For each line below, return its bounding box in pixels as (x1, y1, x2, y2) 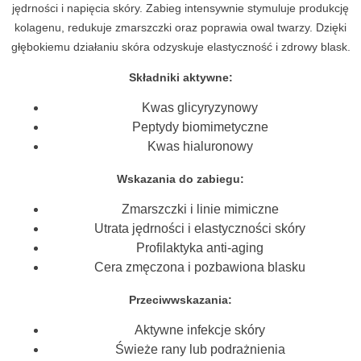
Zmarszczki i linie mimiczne (121, 202, 279, 216)
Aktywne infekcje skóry (135, 323, 265, 337)
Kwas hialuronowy (147, 139, 253, 153)
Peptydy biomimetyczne (131, 120, 268, 134)
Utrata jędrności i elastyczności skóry (94, 222, 305, 235)
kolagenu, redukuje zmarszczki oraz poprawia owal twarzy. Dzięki (15, 21, 346, 34)
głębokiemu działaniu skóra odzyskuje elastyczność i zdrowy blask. (10, 40, 351, 53)
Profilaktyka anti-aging (136, 241, 263, 255)
